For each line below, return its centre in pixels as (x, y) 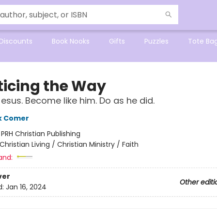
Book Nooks (71, 41)
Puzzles (156, 41)
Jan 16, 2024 (26, 187)
